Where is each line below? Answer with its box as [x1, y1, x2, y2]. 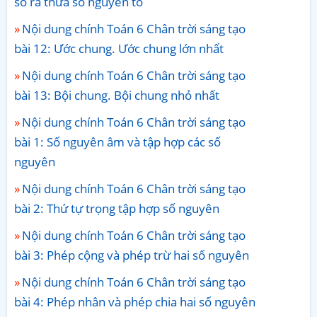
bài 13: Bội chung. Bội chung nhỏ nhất [14, 86, 219, 103]
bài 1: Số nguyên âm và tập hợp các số [14, 133, 221, 150]
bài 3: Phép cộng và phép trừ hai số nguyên [14, 246, 249, 263]
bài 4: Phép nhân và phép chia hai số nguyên [14, 293, 255, 310]
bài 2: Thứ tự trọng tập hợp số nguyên [14, 200, 219, 217]
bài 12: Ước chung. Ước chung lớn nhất [14, 40, 224, 57]
